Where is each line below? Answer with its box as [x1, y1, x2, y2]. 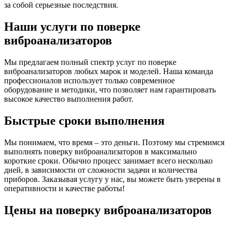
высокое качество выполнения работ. [4, 95, 133, 104]
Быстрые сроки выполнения [4, 114, 165, 128]
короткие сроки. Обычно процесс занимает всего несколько [4, 156, 213, 166]
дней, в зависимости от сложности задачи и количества [4, 166, 197, 175]
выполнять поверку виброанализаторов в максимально [4, 147, 197, 156]
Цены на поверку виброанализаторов [4, 203, 212, 217]
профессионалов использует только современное [4, 76, 175, 85]
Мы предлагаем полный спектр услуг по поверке [4, 58, 176, 67]
